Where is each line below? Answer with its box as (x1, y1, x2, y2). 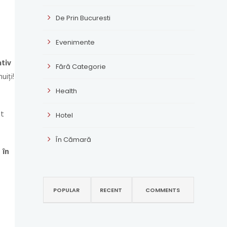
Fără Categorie (56, 62, 106, 72)
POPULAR (53, 186, 80, 195)
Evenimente (56, 37, 95, 48)
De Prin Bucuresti (56, 13, 110, 23)
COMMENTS (145, 186, 180, 195)
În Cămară (56, 135, 91, 145)
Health (56, 86, 77, 96)
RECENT (100, 186, 122, 195)
